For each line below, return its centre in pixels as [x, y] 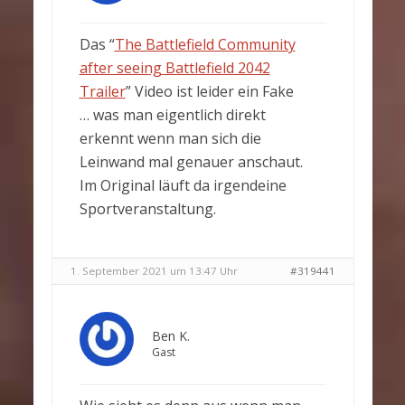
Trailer [102, 91]
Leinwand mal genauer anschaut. [191, 162]
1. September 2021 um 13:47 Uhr [154, 271]
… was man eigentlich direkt [172, 115]
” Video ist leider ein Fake [209, 91]
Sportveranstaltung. [147, 209]
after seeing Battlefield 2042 [174, 68]
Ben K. [170, 336]
